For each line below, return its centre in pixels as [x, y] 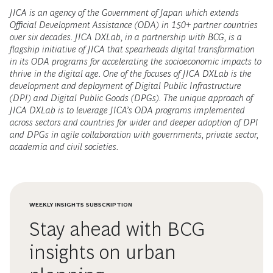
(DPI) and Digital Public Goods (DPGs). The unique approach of [131, 98]
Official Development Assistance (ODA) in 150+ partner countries [134, 25]
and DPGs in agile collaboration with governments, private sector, [134, 135]
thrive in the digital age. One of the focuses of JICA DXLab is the [131, 74]
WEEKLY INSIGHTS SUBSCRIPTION [81, 205]
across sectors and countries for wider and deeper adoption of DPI [134, 122]
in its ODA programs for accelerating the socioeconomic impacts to [136, 62]
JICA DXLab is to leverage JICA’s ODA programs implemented [127, 110]
